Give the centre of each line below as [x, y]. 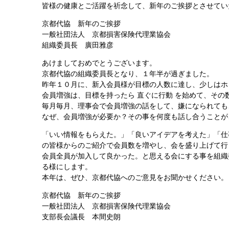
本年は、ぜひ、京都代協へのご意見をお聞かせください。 [135, 177]
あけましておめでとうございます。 [99, 63]
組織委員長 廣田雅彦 [78, 45]
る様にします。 [67, 167]
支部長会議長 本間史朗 [81, 217]
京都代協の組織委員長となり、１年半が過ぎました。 [128, 74]
